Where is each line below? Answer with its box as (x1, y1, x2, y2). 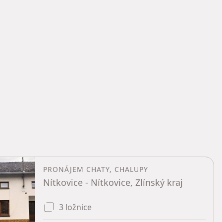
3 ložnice (59, 202, 92, 213)
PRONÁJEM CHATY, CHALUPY (43, 165, 148, 174)
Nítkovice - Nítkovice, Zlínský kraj (43, 176, 183, 188)
